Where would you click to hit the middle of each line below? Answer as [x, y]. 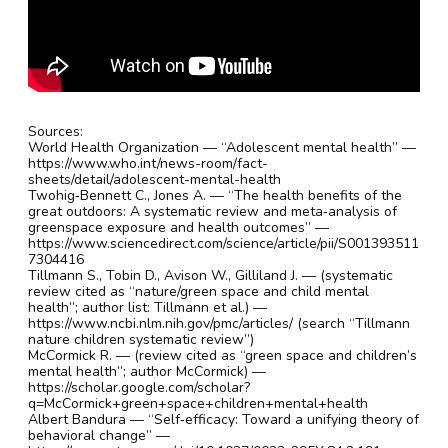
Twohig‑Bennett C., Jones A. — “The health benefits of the [215, 195]
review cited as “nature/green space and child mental [198, 291]
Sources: [55, 131]
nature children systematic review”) [141, 339]
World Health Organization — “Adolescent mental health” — [222, 147]
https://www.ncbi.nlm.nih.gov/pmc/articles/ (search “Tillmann [219, 323]
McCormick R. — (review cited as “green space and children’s [222, 355]
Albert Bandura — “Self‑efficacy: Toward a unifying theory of [223, 419]
